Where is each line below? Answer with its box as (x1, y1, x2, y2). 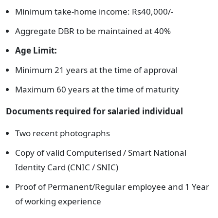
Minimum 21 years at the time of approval (15, 64, 178, 75)
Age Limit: (15, 45, 57, 56)
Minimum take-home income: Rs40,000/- (15, 6, 173, 17)
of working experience (15, 196, 101, 207)
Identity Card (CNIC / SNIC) (15, 162, 118, 173)
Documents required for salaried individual (6, 106, 183, 117)
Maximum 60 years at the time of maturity (15, 84, 179, 95)
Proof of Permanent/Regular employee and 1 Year (15, 181, 209, 192)
